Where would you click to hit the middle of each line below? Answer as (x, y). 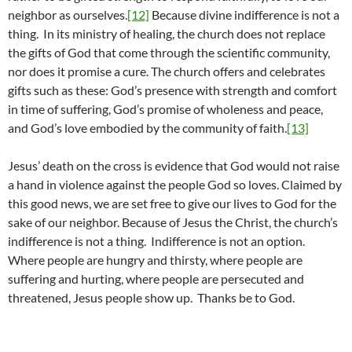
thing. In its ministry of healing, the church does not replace (167, 34)
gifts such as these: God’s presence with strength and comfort (172, 90)
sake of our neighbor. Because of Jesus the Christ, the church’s (173, 222)
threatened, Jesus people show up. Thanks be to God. (151, 298)
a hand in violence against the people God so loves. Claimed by (175, 185)
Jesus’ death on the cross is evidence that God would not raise (174, 166)
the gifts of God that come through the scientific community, (169, 53)
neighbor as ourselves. (68, 15)
